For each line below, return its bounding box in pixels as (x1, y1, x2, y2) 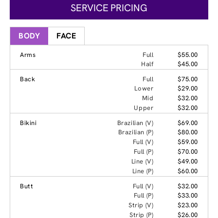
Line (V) (131, 157, 154, 166)
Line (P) (132, 167, 154, 176)
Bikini (20, 119, 37, 127)
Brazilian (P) (118, 128, 154, 137)
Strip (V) (128, 201, 154, 210)
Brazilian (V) (117, 119, 154, 127)
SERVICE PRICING (71, 1, 147, 15)
